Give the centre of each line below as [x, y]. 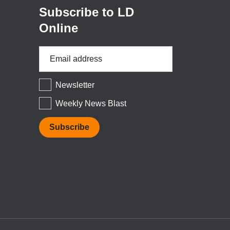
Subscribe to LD [87, 12]
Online [59, 28]
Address [54, 65]
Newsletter [75, 85]
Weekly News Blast [91, 103]
